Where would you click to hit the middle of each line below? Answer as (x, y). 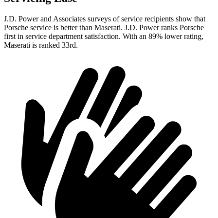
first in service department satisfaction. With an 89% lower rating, (104, 36)
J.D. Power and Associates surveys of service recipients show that (105, 19)
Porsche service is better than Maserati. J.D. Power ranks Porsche (104, 27)
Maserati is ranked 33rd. (41, 45)
